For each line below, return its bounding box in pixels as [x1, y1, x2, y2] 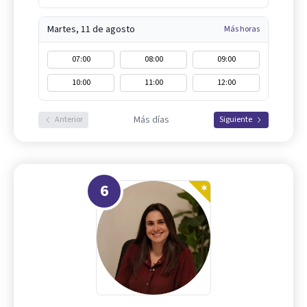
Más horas [224, 23, 260, 35]
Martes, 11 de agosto [47, 22, 135, 36]
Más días [133, 112, 169, 127]
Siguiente [219, 113, 252, 125]
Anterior [55, 113, 83, 125]
